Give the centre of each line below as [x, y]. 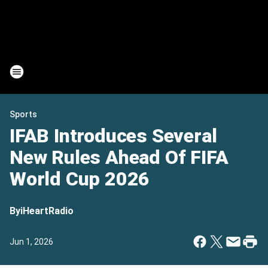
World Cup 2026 [80, 179]
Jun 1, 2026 [31, 242]
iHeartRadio [47, 211]
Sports [23, 114]
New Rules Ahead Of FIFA [119, 157]
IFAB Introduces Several [113, 136]
